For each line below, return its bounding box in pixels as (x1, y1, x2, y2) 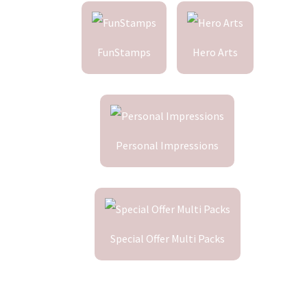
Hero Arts (192, 45, 238, 59)
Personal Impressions (116, 138, 219, 152)
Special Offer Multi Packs (110, 231, 225, 245)
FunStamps (97, 45, 151, 59)
